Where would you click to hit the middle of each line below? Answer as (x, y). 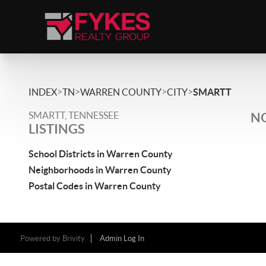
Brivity (73, 238)
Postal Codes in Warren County (95, 186)
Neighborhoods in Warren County (100, 170)
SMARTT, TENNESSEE (74, 115)
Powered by (41, 238)
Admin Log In (122, 238)
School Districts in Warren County (101, 154)
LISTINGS (57, 129)
